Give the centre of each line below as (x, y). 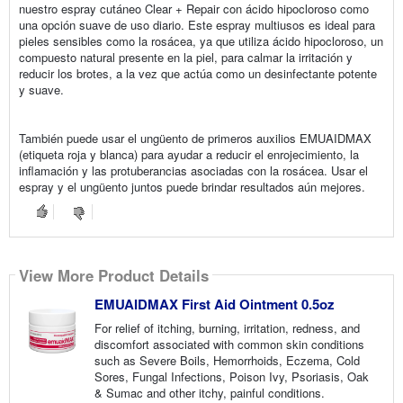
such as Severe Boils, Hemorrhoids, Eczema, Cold (227, 361)
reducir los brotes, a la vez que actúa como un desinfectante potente (197, 74)
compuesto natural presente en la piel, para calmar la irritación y (185, 58)
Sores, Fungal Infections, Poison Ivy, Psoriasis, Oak (231, 377)
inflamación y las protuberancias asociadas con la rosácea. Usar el (193, 171)
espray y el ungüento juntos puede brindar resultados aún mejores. (192, 187)
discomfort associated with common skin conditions (229, 345)
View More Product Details (113, 275)
